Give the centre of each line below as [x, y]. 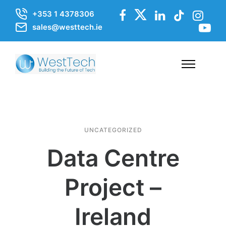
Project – [113, 187]
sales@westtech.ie [67, 27]
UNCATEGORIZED [113, 130]
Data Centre [113, 158]
